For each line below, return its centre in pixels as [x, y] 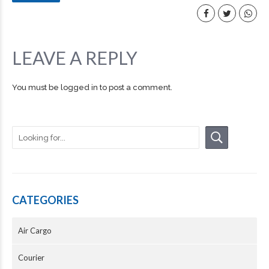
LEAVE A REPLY [75, 58]
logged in [79, 87]
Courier [31, 258]
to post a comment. [135, 87]
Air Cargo [35, 231]
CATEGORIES [45, 200]
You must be [36, 87]
